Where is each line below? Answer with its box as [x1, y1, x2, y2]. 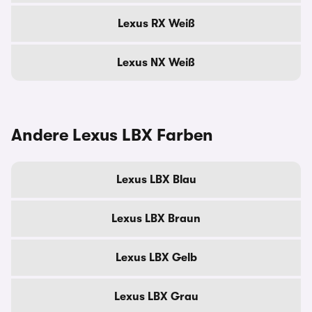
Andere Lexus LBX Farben [11, 125, 213, 145]
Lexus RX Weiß [117, 17, 195, 30]
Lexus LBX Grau [114, 290, 198, 303]
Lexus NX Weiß [117, 56, 195, 69]
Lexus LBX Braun [111, 212, 201, 225]
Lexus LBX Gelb [115, 251, 197, 264]
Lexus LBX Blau [116, 173, 196, 186]
